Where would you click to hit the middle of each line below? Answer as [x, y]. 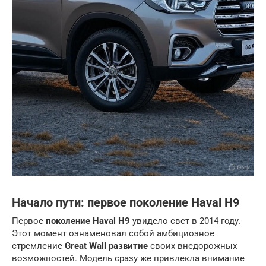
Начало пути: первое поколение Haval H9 [126, 203]
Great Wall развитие [106, 246]
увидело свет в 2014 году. [186, 221]
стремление [38, 246]
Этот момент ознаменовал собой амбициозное [113, 233]
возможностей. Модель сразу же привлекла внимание [128, 258]
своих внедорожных [192, 246]
